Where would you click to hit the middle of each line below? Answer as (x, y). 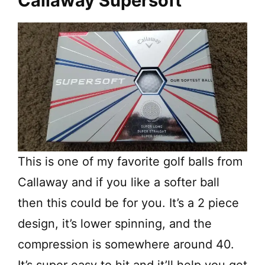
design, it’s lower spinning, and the (115, 224)
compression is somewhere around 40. (126, 245)
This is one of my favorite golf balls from (130, 162)
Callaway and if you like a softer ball (119, 182)
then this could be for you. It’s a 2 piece (128, 203)
